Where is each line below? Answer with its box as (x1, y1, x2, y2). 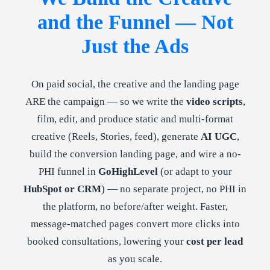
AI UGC (200, 130, 237, 142)
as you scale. (108, 253, 162, 265)
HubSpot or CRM (24, 183, 101, 195)
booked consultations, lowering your (27, 235, 186, 247)
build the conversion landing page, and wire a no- (29, 148, 241, 160)
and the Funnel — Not (37, 10, 233, 33)
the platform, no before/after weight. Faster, (42, 200, 228, 212)
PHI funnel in (38, 165, 98, 177)
